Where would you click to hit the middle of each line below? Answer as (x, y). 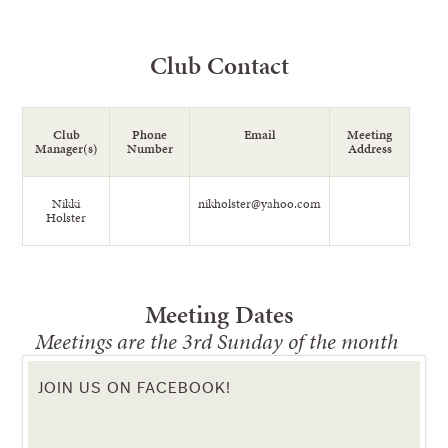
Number (149, 148)
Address (369, 148)
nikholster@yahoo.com (260, 203)
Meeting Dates (219, 314)
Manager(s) (66, 148)
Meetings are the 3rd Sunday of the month (219, 341)
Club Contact (219, 65)
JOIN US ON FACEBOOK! (135, 387)
